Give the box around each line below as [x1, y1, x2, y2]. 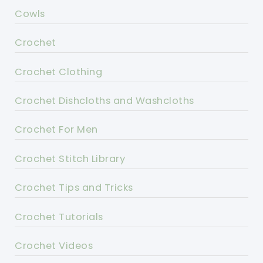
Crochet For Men [15, 123, 98, 137]
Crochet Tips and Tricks [15, 181, 133, 195]
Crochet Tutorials [15, 210, 103, 224]
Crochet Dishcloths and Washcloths [15, 94, 194, 108]
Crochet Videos [15, 239, 93, 253]
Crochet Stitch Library [15, 151, 126, 166]
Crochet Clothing [15, 65, 103, 79]
